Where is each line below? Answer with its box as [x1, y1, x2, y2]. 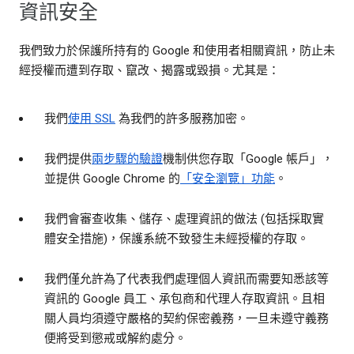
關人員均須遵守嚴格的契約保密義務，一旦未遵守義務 [44, 311, 329, 326]
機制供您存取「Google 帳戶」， [163, 152, 333, 167]
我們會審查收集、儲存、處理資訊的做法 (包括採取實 [44, 212, 324, 227]
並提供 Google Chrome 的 [44, 171, 180, 186]
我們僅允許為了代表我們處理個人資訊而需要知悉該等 [44, 272, 329, 287]
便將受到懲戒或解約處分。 [44, 331, 186, 346]
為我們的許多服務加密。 [115, 111, 249, 126]
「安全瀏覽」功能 [180, 171, 275, 186]
